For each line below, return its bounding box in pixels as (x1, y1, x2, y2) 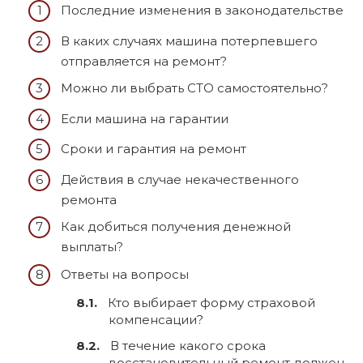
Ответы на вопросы (61, 266, 189, 282)
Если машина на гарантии (61, 110, 228, 126)
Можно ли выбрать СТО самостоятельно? (61, 80, 328, 96)
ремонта (61, 191, 117, 207)
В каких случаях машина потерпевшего (61, 32, 318, 49)
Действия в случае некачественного (61, 171, 299, 187)
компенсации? (109, 312, 203, 328)
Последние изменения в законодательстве (61, 2, 344, 19)
